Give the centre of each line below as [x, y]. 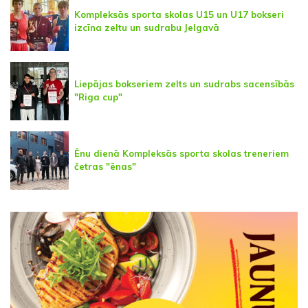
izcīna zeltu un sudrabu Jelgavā [147, 28]
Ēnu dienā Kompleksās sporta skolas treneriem [181, 154]
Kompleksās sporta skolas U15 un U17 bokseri [179, 15]
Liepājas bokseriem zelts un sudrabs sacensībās [184, 84]
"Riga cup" [98, 97]
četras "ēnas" [105, 167]
